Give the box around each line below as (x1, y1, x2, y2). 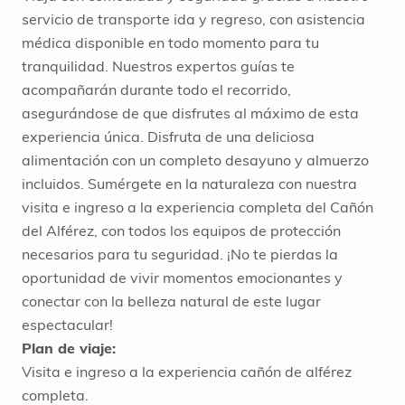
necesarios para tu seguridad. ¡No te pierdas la (22, 245, 338, 264)
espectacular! (22, 316, 113, 334)
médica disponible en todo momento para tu (22, 33, 319, 52)
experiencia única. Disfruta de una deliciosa (22, 127, 315, 146)
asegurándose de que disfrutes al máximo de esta (22, 104, 359, 123)
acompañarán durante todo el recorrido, (22, 80, 291, 99)
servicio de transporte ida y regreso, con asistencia (22, 10, 365, 29)
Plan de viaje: (22, 339, 116, 358)
